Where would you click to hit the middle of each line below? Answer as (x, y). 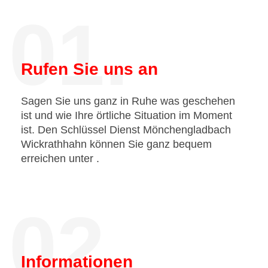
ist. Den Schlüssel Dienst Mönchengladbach (126, 130)
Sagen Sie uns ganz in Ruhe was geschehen (128, 101)
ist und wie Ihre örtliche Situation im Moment (127, 115)
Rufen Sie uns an (89, 69)
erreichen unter (59, 159)
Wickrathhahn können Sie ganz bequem (116, 144)
